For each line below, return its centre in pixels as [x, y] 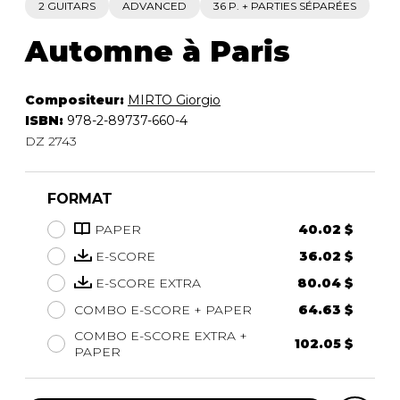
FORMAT [80, 198]
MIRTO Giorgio [174, 100]
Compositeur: [76, 100]
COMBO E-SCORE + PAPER [163, 309]
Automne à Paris [158, 51]
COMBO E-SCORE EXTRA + [161, 335]
